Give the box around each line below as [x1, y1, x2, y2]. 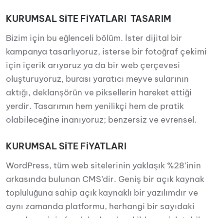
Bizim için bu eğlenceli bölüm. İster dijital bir [6, 33, 182, 43]
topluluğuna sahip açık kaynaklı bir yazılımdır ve [6, 187, 198, 198]
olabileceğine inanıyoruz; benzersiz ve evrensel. [6, 114, 197, 125]
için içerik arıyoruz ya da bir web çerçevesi [6, 60, 180, 71]
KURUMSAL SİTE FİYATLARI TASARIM [6, 13, 171, 24]
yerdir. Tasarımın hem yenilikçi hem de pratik [6, 101, 184, 111]
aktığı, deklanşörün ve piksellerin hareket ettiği [6, 87, 192, 98]
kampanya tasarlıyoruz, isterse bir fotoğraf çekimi [6, 46, 207, 57]
